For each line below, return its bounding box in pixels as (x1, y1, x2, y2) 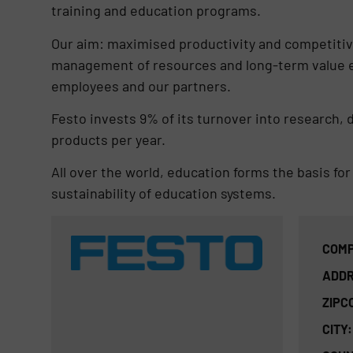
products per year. (50, 131, 165, 149)
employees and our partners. (50, 76, 231, 95)
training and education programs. (50, 2, 261, 20)
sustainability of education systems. (50, 184, 276, 203)
